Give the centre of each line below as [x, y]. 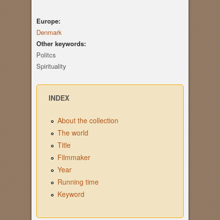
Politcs [46, 55]
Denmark [49, 32]
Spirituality [51, 66]
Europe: [49, 21]
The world [73, 133]
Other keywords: [62, 44]
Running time [78, 182]
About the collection [88, 121]
